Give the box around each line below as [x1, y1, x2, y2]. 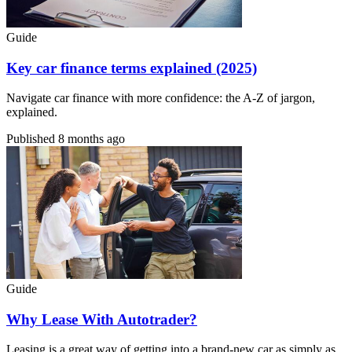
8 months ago [58, 132, 125, 146]
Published [6, 132, 58, 146]
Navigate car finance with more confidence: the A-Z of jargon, [6, 91, 315, 105]
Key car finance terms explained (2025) [6, 59, 257, 76]
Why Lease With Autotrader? [6, 310, 197, 328]
